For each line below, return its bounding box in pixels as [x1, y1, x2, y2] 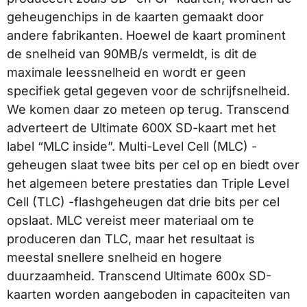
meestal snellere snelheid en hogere [7, 249, 222, 265]
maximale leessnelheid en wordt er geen [7, 64, 246, 79]
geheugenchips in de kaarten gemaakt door [7, 9, 264, 24]
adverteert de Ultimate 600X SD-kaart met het [7, 120, 276, 135]
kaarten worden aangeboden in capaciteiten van [7, 286, 291, 302]
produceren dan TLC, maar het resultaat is [7, 231, 255, 246]
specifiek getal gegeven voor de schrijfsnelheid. [7, 83, 290, 98]
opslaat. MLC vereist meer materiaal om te [7, 212, 254, 228]
